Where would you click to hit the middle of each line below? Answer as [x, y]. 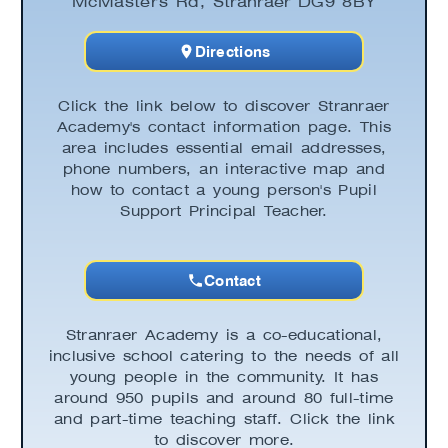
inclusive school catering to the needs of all [224, 355]
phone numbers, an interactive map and [224, 168]
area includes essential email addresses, [224, 147]
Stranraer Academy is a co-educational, [224, 334]
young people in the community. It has [224, 376]
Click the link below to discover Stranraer [224, 105]
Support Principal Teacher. [224, 210]
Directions [232, 51]
